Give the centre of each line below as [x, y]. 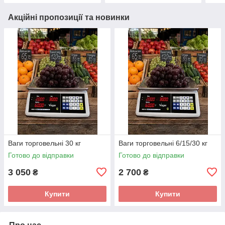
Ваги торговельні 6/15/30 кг [163, 143]
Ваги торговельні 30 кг [44, 143]
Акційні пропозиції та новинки [69, 17]
